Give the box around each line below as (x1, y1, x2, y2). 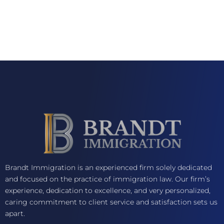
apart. (5, 209, 25, 218)
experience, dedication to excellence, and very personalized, (5, 186, 210, 195)
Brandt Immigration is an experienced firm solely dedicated (5, 163, 212, 172)
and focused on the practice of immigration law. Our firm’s (5, 174, 210, 183)
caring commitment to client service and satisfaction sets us (5, 197, 217, 206)
